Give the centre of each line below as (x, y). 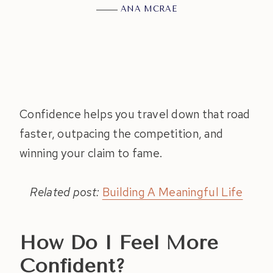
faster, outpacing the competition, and (122, 134)
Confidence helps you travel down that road (135, 115)
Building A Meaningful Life (172, 193)
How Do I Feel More (119, 243)
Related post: (66, 193)
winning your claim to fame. (91, 154)
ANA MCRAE (149, 9)
